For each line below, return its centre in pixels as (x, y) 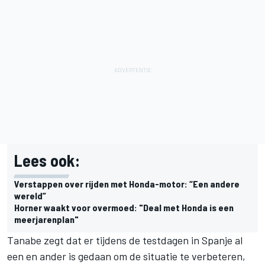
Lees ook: (47, 161)
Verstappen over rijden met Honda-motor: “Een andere (127, 184)
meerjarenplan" (46, 219)
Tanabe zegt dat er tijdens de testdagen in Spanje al (125, 240)
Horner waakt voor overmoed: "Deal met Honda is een (124, 208)
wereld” (30, 196)
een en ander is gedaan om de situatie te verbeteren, (126, 256)
